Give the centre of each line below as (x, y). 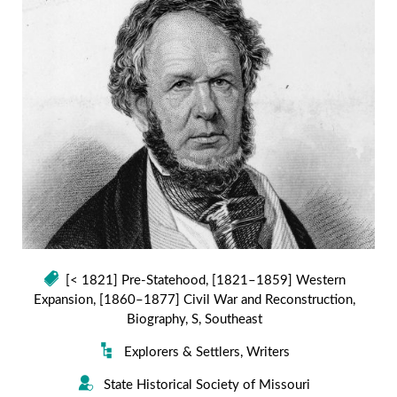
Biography (156, 319)
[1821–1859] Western (278, 280)
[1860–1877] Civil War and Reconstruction (226, 300)
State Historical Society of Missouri (207, 385)
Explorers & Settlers (182, 352)
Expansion (63, 300)
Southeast (233, 319)
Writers (268, 352)
